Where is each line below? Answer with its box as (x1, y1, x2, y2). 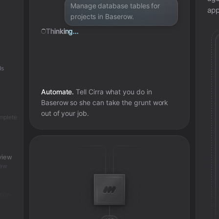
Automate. (41, 88, 74, 96)
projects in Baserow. (70, 12, 134, 21)
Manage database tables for (70, 1, 160, 10)
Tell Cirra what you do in (74, 88, 152, 96)
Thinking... (45, 27, 79, 35)
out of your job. (41, 109, 89, 117)
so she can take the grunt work (68, 98, 169, 107)
